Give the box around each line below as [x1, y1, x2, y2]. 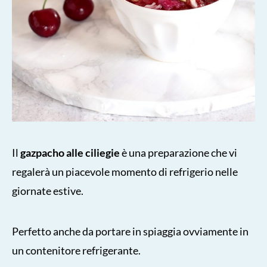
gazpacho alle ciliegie [20, 145, 120, 159]
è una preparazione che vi [120, 145, 237, 159]
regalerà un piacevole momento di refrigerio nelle [12, 164, 238, 178]
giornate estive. [12, 184, 83, 197]
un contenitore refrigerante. [12, 243, 141, 257]
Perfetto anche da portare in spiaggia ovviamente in [12, 224, 249, 238]
